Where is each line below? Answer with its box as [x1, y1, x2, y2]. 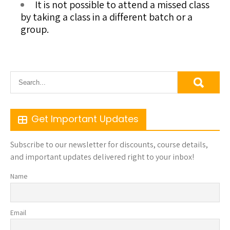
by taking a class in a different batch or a [21, 10, 193, 24]
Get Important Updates [31, 112, 139, 125]
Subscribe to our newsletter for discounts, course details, [10, 139, 208, 150]
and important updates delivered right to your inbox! [10, 151, 194, 162]
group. [21, 23, 49, 36]
